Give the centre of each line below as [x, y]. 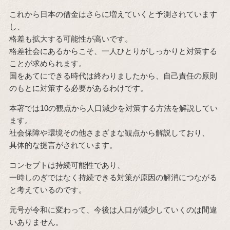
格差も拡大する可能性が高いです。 [71, 39]
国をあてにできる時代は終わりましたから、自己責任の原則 [113, 76]
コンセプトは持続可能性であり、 [67, 165]
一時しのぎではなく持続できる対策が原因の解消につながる [113, 177]
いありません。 [36, 222]
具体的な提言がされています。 [63, 145]
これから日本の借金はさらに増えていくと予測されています [113, 14]
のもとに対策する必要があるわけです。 [78, 88]
